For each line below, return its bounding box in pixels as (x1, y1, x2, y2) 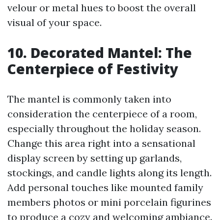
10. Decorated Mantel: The (7, 43, 192, 62)
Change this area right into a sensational (7, 137, 195, 150)
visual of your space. (7, 16, 102, 29)
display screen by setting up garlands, (7, 152, 182, 165)
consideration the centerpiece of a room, (7, 108, 197, 120)
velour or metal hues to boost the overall (7, 1, 196, 14)
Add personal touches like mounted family (7, 181, 203, 194)
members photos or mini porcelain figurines (7, 196, 211, 209)
